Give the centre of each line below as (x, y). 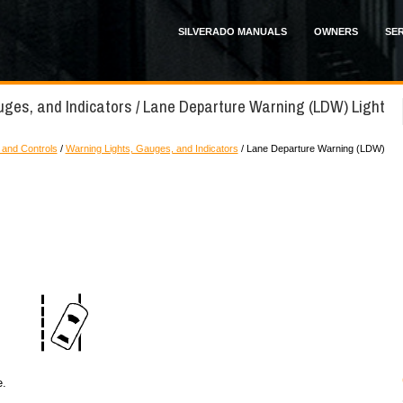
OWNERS (336, 31)
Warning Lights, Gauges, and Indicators (152, 148)
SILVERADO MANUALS (232, 31)
